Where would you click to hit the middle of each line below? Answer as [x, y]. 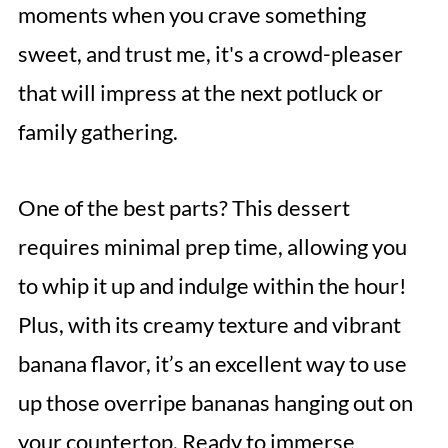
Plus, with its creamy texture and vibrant [209, 324]
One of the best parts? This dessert [183, 207]
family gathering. [97, 131]
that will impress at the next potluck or [200, 92]
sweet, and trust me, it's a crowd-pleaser [210, 53]
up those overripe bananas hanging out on [215, 402]
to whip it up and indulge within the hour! [212, 285]
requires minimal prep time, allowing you [212, 246]
